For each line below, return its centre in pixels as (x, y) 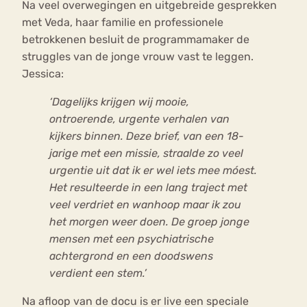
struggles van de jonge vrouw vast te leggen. (138, 57)
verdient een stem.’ (98, 273)
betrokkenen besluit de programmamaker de (136, 40)
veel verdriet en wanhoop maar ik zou (145, 205)
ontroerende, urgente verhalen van (139, 119)
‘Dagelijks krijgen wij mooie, (119, 102)
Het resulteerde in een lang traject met (148, 188)
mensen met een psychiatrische (132, 239)
